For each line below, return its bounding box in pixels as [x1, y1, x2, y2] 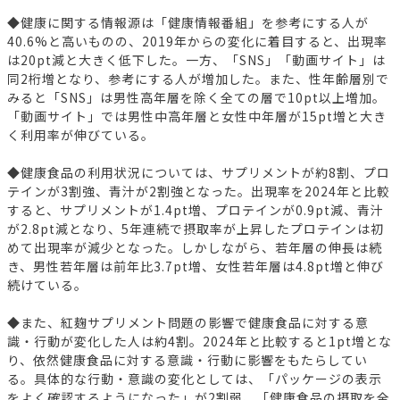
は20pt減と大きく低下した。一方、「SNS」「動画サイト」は [7, 50, 386, 69]
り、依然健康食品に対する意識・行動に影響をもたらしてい [7, 350, 368, 369]
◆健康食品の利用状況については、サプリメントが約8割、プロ [7, 162, 390, 181]
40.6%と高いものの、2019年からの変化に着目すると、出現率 [7, 31, 387, 50]
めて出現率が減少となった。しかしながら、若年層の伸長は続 [7, 237, 382, 256]
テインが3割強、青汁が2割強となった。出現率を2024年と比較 [7, 181, 390, 200]
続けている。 [7, 275, 87, 294]
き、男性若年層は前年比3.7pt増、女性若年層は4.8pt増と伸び [7, 256, 384, 275]
